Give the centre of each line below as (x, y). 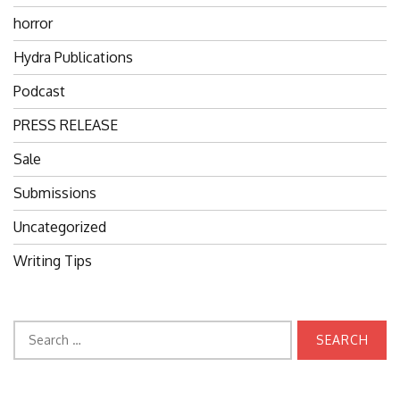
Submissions (55, 192)
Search (34, 330)
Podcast (39, 91)
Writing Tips (53, 260)
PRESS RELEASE (66, 125)
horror (33, 23)
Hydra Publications (73, 57)
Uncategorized (60, 226)
